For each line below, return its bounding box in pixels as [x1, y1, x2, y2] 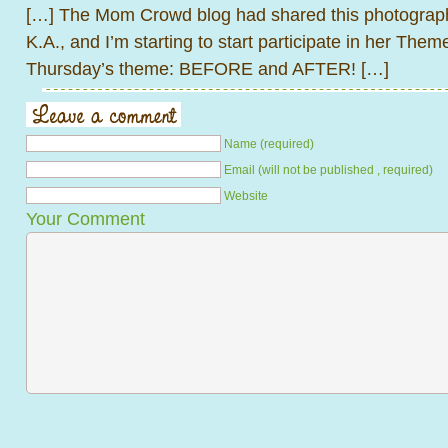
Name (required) [224, 137, 314, 151]
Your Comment [26, 208, 145, 229]
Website [224, 189, 268, 203]
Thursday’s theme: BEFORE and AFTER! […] [26, 58, 389, 79]
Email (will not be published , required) [224, 163, 433, 177]
